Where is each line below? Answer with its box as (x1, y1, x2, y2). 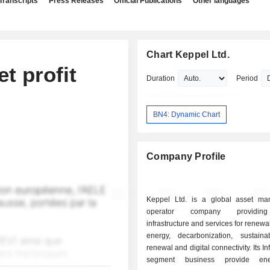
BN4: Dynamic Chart (153, 110, 221, 119)
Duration (146, 74, 175, 83)
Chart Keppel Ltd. (146, 49, 230, 60)
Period (236, 74, 259, 83)
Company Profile (146, 151, 226, 162)
